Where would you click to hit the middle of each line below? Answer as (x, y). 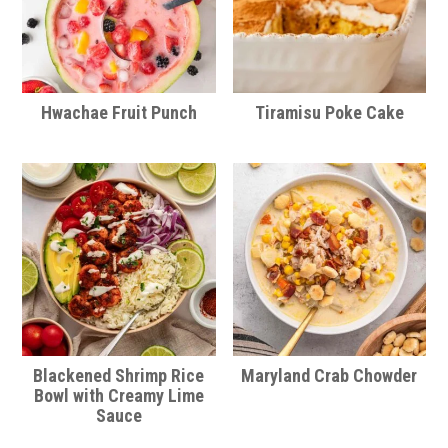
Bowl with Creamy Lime (118, 396)
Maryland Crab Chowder (329, 376)
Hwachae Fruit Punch (118, 113)
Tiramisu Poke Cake (329, 113)
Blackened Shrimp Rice (119, 376)
